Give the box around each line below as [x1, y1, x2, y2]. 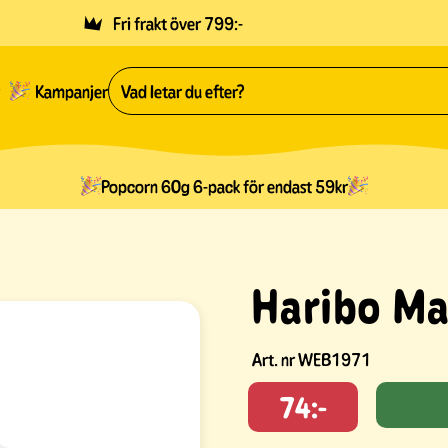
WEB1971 [298, 348, 371, 371]
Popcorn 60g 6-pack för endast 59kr [100, 175, 348, 198]
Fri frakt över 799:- [112, 12, 243, 34]
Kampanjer [35, 79, 108, 102]
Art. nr [252, 348, 298, 371]
